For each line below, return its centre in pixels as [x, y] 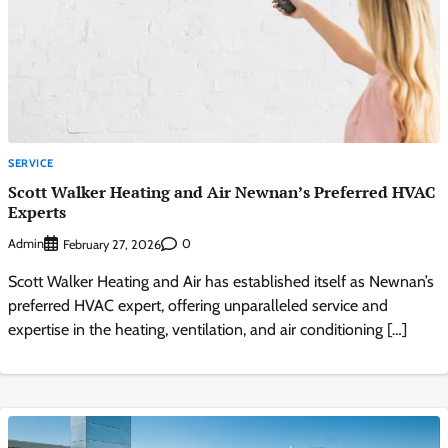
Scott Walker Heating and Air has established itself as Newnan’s [221, 281]
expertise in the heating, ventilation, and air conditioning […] [207, 329]
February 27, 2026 [112, 244]
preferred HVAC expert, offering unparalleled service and [198, 305]
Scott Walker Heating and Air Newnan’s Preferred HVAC [221, 191]
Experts [37, 211]
